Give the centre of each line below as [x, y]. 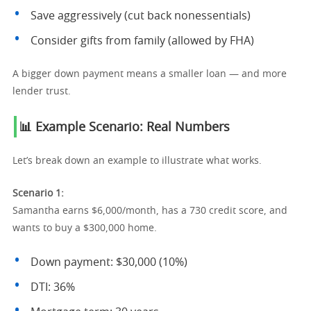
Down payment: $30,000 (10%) [109, 262]
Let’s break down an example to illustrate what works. [137, 161]
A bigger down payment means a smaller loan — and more [150, 74]
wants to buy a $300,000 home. [85, 228]
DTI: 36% [53, 287]
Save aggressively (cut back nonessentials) [141, 16]
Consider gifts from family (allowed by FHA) [142, 41]
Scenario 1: [38, 194]
